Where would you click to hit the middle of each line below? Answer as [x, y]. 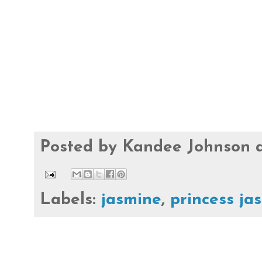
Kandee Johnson [186, 147]
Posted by [81, 147]
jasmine [131, 200]
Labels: [70, 200]
